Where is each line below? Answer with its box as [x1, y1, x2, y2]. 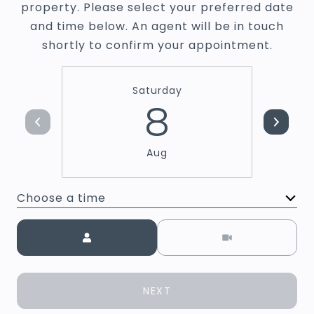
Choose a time [17, 190, 106, 207]
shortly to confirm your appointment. [41, 36, 273, 53]
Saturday [132, 83, 182, 97]
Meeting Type [157, 219, 241, 236]
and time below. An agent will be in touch [30, 18, 284, 34]
